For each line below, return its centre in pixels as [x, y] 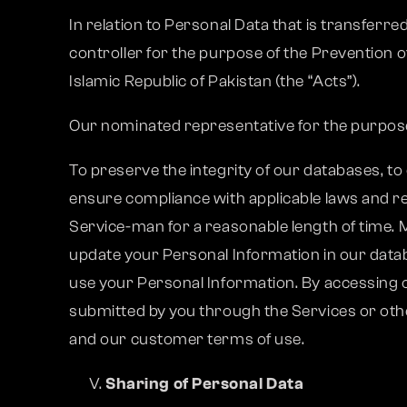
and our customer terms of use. [187, 339]
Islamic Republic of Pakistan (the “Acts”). [215, 81]
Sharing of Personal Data [205, 384]
